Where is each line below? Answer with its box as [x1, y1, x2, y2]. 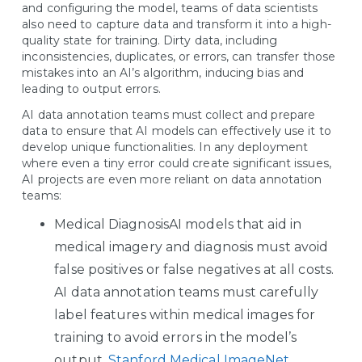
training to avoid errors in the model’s [54, 330, 297, 345]
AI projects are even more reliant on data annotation [22, 172, 322, 187]
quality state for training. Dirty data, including [22, 33, 278, 48]
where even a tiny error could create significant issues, [22, 156, 331, 170]
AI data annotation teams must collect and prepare [22, 107, 316, 122]
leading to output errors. [22, 82, 161, 96]
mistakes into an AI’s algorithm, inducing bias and [22, 65, 305, 80]
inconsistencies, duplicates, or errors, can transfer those [22, 49, 336, 64]
